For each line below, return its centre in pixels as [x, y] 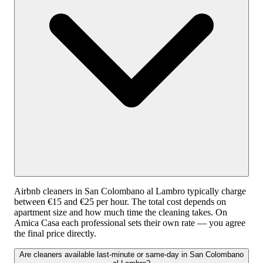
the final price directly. [55, 234]
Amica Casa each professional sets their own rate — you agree [130, 223]
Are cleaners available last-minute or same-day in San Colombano [131, 255]
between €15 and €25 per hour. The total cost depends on [120, 202]
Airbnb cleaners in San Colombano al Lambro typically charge [130, 191]
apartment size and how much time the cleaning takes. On [121, 213]
